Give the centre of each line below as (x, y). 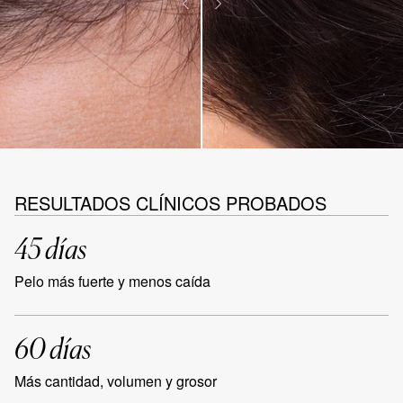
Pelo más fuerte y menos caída (112, 281)
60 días (53, 349)
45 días (50, 249)
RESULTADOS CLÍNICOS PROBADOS (170, 203)
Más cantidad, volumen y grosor (116, 381)
